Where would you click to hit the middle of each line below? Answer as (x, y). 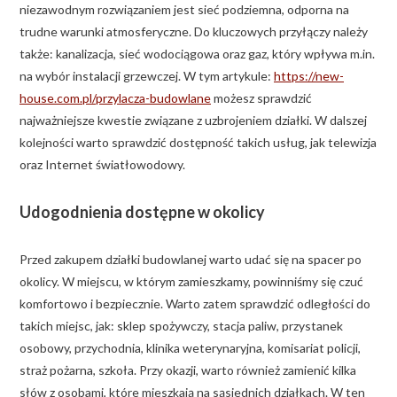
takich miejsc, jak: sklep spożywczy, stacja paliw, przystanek (181, 325)
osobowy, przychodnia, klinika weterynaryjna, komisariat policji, (190, 347)
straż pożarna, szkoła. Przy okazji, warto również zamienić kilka (188, 370)
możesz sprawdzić (261, 97)
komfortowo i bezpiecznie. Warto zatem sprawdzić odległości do (195, 303)
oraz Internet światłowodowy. (102, 164)
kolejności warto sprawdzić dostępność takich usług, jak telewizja (198, 142)
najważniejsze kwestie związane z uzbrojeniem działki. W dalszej (193, 120)
